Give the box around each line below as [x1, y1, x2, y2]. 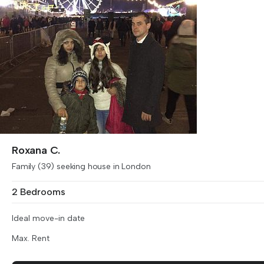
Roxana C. [12, 144, 60, 157]
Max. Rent [12, 233, 49, 243]
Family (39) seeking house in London [12, 161, 151, 171]
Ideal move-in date [12, 213, 85, 223]
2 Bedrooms [12, 186, 65, 197]
